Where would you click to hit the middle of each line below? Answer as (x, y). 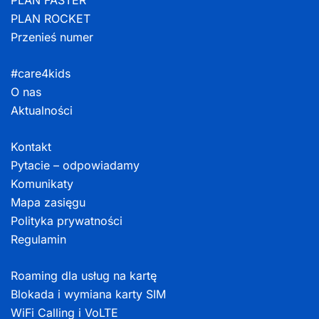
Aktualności (42, 111)
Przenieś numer (52, 37)
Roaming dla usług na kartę (84, 276)
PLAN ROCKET (51, 19)
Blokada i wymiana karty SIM (90, 294)
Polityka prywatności (67, 221)
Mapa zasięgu (48, 203)
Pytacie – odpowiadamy (75, 166)
